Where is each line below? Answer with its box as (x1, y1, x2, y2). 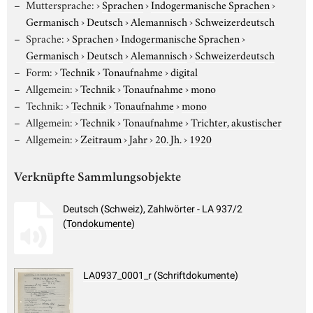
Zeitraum (80, 130, 122, 146)
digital (170, 63, 198, 79)
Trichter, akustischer (190, 113, 282, 129)
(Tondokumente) (63, 218, 135, 230)
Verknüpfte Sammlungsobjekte (14, 171, 181, 185)
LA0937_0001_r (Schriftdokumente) (83, 270, 238, 282)
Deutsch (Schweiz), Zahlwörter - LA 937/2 (63, 203, 242, 215)
